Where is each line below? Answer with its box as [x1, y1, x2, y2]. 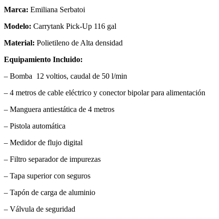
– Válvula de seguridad [4, 205, 75, 214]
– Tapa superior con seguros [4, 172, 90, 180]
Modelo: [4, 22, 31, 31]
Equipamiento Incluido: [4, 55, 85, 64]
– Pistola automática [4, 122, 66, 131]
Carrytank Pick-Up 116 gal [31, 22, 116, 31]
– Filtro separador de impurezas [4, 155, 101, 164]
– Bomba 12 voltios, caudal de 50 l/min [4, 72, 127, 81]
